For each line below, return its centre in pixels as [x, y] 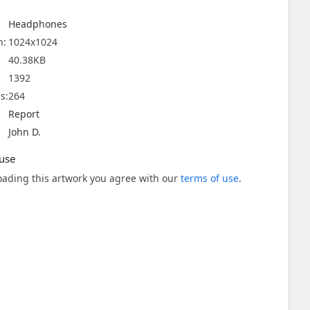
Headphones [38, 24]
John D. [25, 132]
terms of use [210, 178]
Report [24, 114]
